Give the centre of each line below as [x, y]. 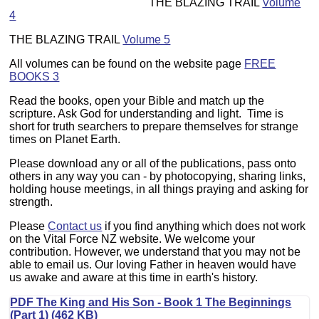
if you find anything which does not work [204, 226]
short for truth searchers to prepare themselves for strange [154, 127]
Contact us [75, 226]
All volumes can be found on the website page [127, 64]
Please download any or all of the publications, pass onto [153, 164]
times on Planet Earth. [67, 140]
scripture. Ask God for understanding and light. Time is [147, 114]
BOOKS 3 [35, 77]
